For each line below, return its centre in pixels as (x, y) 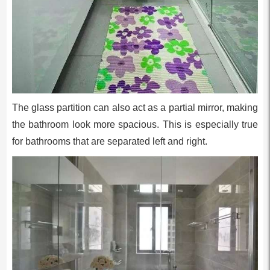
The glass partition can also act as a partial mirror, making (135, 107)
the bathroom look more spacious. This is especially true (135, 124)
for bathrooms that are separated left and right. (109, 141)
